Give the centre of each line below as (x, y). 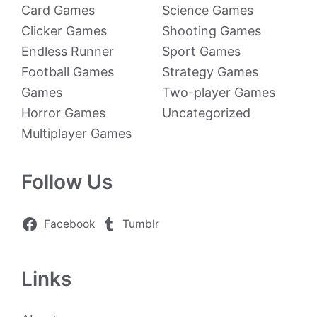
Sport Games (201, 51)
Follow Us (67, 182)
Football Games (68, 72)
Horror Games (63, 113)
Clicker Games (64, 31)
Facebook (69, 224)
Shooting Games (212, 31)
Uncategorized (206, 113)
